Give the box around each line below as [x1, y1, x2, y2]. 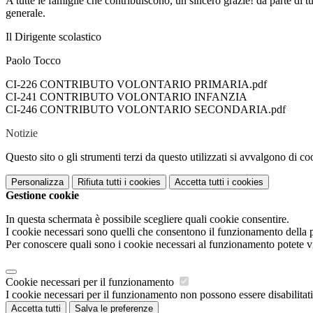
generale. [6, 7, 45, 20]
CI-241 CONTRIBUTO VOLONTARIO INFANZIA [6, 91, 247, 103]
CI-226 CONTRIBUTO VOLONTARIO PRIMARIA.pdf [6, 78, 267, 91]
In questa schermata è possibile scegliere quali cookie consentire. [6, 213, 289, 226]
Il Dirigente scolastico [6, 31, 101, 43]
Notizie [6, 127, 38, 140]
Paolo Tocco [6, 54, 61, 67]
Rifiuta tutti [78, 177, 122, 188]
